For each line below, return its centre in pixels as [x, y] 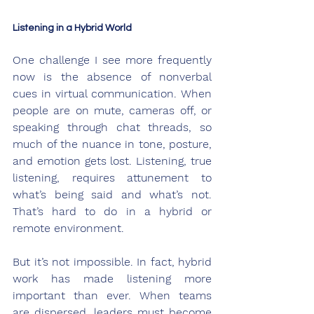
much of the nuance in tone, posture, [112, 144]
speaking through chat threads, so [112, 127]
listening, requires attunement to [112, 177]
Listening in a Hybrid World [72, 28]
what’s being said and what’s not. [112, 194]
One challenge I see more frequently [112, 60]
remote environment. [68, 228]
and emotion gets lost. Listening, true [112, 161]
